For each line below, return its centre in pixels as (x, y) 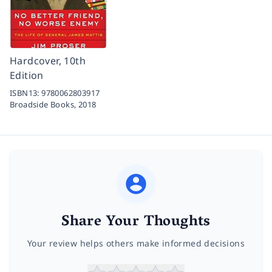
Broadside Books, (44, 104)
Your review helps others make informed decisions (136, 243)
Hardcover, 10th (48, 60)
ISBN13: (26, 93)
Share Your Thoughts (136, 222)
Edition (27, 75)
